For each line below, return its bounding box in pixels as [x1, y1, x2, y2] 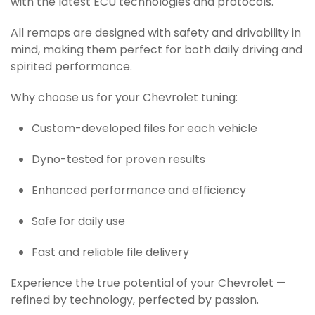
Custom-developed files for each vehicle [32, 120, 257, 139]
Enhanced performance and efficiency [32, 182, 246, 200]
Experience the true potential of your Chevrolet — [11, 275, 286, 293]
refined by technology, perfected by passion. [11, 292, 259, 310]
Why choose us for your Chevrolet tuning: [11, 89, 238, 108]
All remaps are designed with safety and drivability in [11, 25, 301, 43]
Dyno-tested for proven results [32, 151, 205, 169]
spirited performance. [11, 58, 132, 77]
